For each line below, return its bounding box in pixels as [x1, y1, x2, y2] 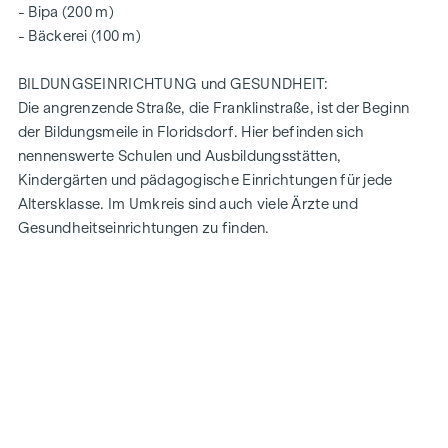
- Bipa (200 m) [17, 3, 114, 20]
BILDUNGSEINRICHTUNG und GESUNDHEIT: [17, 75, 329, 92]
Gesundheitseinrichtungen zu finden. [17, 219, 270, 236]
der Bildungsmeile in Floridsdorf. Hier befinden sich [17, 123, 365, 140]
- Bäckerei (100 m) [17, 27, 141, 44]
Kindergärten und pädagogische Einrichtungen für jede [17, 171, 393, 188]
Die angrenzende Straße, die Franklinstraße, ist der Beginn [17, 99, 410, 116]
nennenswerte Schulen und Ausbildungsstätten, [17, 147, 342, 164]
